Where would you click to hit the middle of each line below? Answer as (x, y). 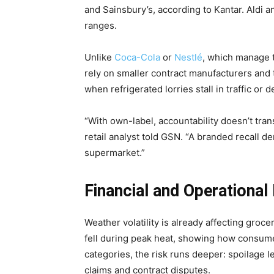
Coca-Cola (137, 57)
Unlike (99, 57)
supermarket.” (115, 152)
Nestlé (188, 57)
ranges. (101, 25)
